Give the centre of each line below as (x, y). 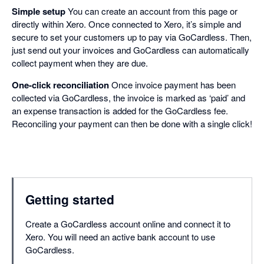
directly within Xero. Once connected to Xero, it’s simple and (126, 24)
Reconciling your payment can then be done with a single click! (132, 124)
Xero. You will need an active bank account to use (120, 237)
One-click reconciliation (60, 85)
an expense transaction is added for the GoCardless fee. (120, 111)
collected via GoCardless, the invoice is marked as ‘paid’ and (128, 98)
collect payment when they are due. (80, 63)
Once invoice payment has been (172, 85)
